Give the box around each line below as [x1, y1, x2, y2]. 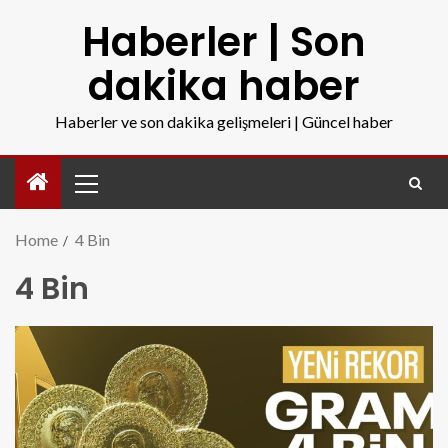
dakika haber [88, 58, 360, 114]
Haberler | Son [82, 14, 366, 70]
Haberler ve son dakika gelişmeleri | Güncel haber [55, 112, 393, 131]
